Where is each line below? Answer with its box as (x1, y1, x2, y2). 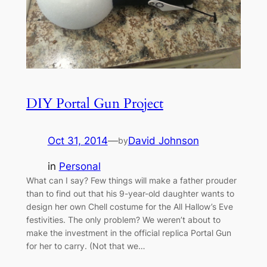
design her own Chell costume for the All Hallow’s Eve (26, 201, 233, 212)
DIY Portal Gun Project (26, 94, 163, 113)
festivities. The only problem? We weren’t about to (26, 214, 221, 225)
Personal (58, 160, 101, 172)
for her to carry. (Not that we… (26, 240, 145, 251)
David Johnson (128, 134, 199, 147)
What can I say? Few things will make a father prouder (26, 175, 237, 185)
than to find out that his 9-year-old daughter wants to (26, 188, 234, 198)
